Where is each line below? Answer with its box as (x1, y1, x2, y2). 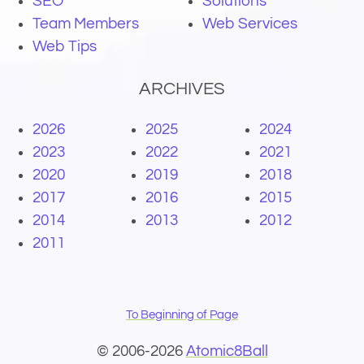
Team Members (32, 15, 139, 32)
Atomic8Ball (185, 343, 268, 360)
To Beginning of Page (126, 309, 238, 322)
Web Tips (32, 38, 97, 55)
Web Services (202, 15, 297, 32)
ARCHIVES (139, 80, 225, 99)
